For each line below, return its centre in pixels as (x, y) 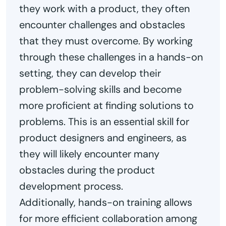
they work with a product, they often (104, 9)
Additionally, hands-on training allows (106, 203)
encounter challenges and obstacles (102, 25)
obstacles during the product (87, 170)
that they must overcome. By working (106, 41)
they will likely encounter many (89, 154)
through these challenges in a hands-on (111, 57)
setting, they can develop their (90, 73)
